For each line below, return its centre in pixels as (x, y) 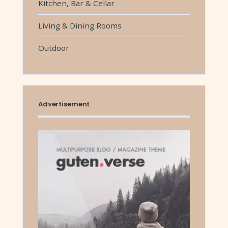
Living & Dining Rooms (80, 25)
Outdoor (54, 48)
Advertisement (64, 104)
